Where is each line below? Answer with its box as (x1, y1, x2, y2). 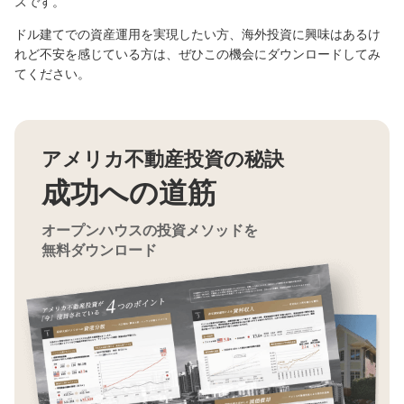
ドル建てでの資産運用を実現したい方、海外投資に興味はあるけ (14, 26, 381, 41)
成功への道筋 (41, 176, 216, 209)
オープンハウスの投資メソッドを (41, 222, 258, 238)
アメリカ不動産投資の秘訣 (41, 147, 284, 170)
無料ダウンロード (41, 242, 157, 258)
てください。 (14, 66, 90, 81)
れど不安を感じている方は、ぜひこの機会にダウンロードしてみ (14, 46, 381, 61)
